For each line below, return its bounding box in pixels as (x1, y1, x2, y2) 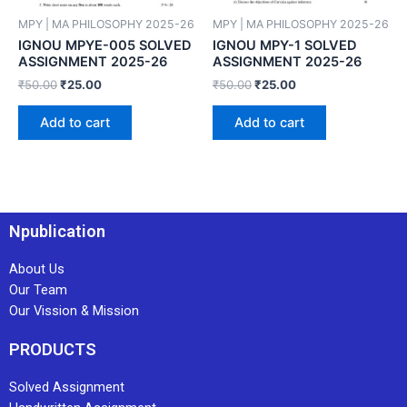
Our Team (9, 282, 67, 298)
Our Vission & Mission (9, 303, 139, 319)
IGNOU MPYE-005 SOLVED (18, 37, 192, 55)
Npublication (9, 222, 105, 241)
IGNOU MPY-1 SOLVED (213, 37, 357, 55)
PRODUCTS (9, 340, 96, 359)
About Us (9, 261, 65, 277)
